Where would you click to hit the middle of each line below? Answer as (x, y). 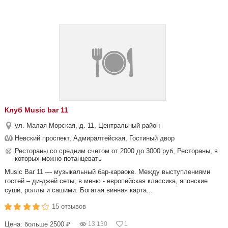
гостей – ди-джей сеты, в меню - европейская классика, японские (106, 181)
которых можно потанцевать (58, 159)
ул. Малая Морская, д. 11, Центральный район (87, 125)
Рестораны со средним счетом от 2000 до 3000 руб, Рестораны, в (116, 151)
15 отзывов (69, 206)
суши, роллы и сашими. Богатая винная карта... (79, 190)
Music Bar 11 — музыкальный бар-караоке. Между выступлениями (107, 172)
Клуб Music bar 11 (36, 110)
